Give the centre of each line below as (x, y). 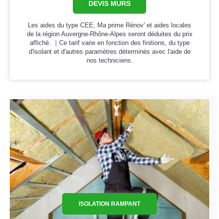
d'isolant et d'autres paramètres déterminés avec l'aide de (109, 52)
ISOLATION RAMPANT (109, 204)
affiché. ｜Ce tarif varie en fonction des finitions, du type (109, 43)
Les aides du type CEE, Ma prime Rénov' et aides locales (109, 25)
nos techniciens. (109, 61)
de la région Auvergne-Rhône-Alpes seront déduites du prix (109, 34)
